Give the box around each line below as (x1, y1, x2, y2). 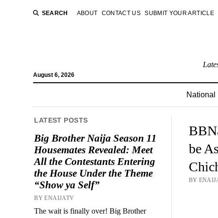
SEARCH (41, 10, 68, 17)
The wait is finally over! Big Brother (34, 206, 146, 215)
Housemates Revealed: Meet (34, 144, 153, 156)
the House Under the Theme (34, 167, 153, 179)
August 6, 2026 (33, 72, 74, 78)
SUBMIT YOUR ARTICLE (145, 10, 214, 17)
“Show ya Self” (34, 179, 100, 191)
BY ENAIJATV (34, 194, 74, 201)
